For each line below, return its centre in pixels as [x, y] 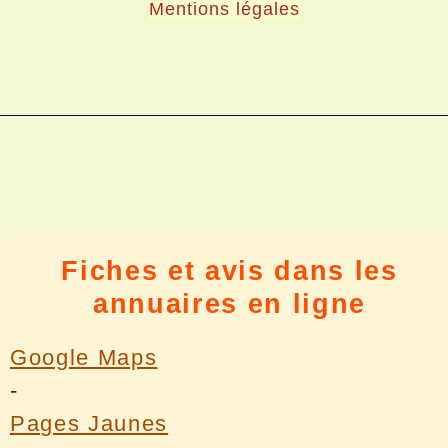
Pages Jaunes [89, 424]
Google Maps [84, 358]
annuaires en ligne [229, 304]
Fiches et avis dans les [229, 271]
